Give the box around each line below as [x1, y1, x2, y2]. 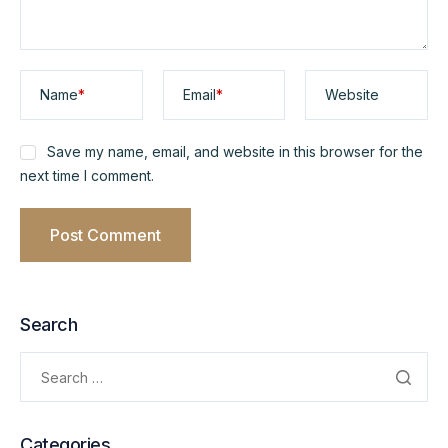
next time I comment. [20, 167, 154, 185]
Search [20, 314, 78, 336]
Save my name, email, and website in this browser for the [46, 143, 423, 161]
